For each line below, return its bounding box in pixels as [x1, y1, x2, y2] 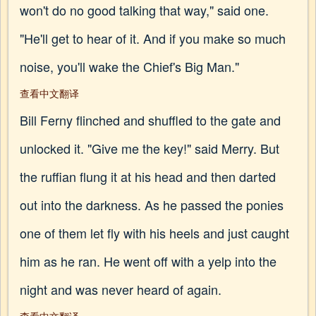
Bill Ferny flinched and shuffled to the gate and [20, 111, 281, 129]
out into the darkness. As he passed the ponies [20, 195, 284, 214]
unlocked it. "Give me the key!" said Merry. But [20, 139, 279, 157]
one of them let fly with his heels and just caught [20, 224, 289, 242]
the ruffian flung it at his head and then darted [20, 167, 276, 186]
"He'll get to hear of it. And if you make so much [20, 29, 286, 47]
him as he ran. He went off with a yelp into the [20, 252, 276, 270]
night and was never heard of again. [20, 280, 221, 298]
